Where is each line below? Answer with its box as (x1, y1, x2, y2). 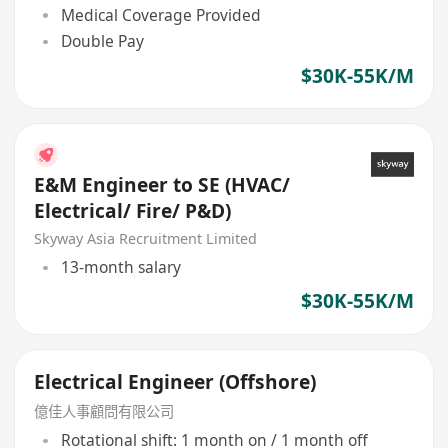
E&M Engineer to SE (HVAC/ (34, 171, 291, 198)
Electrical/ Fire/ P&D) (34, 197, 232, 224)
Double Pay (60, 30, 144, 53)
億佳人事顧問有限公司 (34, 401, 175, 421)
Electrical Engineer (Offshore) (34, 369, 317, 396)
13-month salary (60, 256, 181, 279)
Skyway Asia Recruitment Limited (34, 228, 258, 248)
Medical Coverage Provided (60, 4, 261, 27)
